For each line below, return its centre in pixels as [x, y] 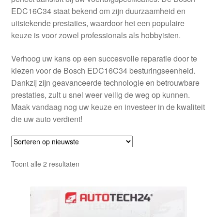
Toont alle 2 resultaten [45, 163]
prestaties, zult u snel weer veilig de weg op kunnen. [100, 94]
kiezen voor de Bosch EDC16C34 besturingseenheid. [103, 70]
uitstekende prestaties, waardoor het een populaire [98, 23]
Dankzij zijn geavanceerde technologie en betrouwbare [105, 82]
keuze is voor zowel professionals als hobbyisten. [96, 35]
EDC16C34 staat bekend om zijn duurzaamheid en [98, 11]
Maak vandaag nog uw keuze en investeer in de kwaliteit [108, 107]
